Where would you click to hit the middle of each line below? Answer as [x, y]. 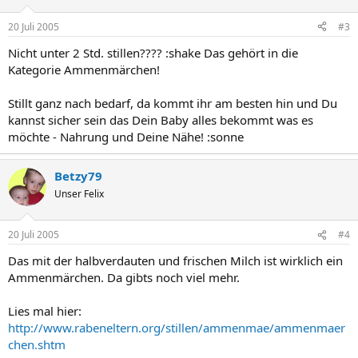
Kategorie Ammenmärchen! [84, 69]
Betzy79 [78, 175]
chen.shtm [37, 344]
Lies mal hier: [45, 311]
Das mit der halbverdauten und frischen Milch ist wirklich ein [175, 261]
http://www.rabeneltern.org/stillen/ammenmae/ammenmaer [177, 328]
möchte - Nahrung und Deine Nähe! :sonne [126, 136]
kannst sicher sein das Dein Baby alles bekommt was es [161, 119]
